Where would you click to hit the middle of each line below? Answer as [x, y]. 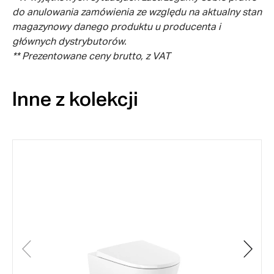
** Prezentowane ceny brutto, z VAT [91, 57]
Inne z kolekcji [75, 101]
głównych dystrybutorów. [69, 42]
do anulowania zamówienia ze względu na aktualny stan [137, 13]
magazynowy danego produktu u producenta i [117, 27]
